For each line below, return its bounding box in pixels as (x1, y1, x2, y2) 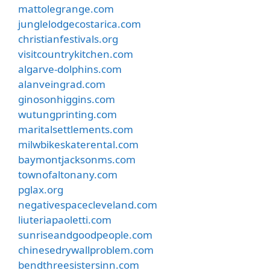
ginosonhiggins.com (18, 92, 115, 106)
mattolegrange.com (18, 1, 114, 16)
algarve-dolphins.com (18, 61, 122, 76)
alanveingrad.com (18, 77, 105, 91)
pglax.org (18, 182, 63, 196)
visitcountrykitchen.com (18, 46, 133, 61)
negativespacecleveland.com (18, 197, 157, 212)
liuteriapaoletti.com (18, 212, 111, 227)
